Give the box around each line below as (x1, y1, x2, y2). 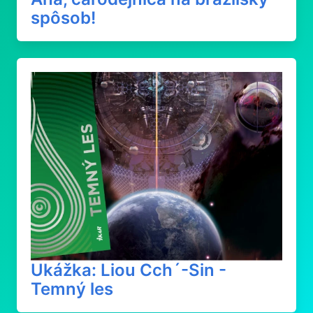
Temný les (31, 279, 113, 299)
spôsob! (31, 8, 96, 28)
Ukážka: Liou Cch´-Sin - (31, 260, 226, 280)
